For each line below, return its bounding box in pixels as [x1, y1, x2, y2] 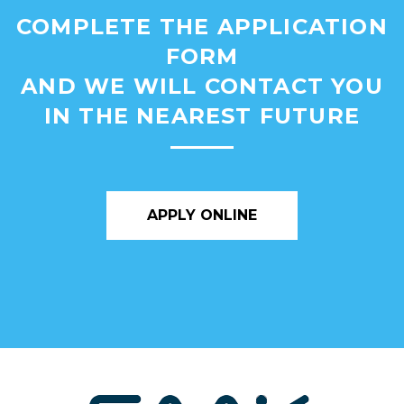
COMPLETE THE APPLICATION [16, 14, 388, 41]
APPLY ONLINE [147, 207, 257, 225]
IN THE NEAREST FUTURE [43, 103, 361, 130]
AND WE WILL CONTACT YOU [21, 73, 383, 100]
